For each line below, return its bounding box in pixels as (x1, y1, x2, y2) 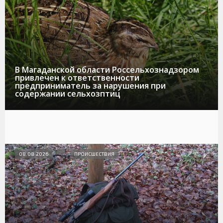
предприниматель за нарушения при (15, 80, 166, 92)
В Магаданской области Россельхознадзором (15, 64, 199, 76)
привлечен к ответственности (15, 72, 139, 84)
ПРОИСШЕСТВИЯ (74, 151, 114, 157)
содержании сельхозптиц (15, 88, 120, 100)
